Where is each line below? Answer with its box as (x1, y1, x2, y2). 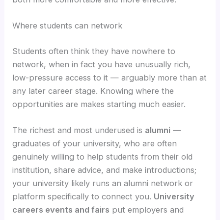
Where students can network (12, 21, 123, 31)
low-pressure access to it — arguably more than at (12, 73, 207, 83)
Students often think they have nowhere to (12, 46, 176, 56)
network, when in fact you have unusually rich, (12, 59, 191, 70)
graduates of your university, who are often (12, 138, 177, 149)
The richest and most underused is (12, 125, 145, 136)
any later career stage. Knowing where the (12, 86, 174, 96)
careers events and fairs (12, 205, 110, 215)
